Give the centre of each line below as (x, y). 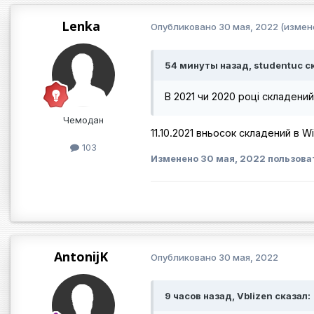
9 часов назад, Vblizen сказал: (238, 295)
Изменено (176, 159)
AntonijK (81, 256)
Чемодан (83, 120)
